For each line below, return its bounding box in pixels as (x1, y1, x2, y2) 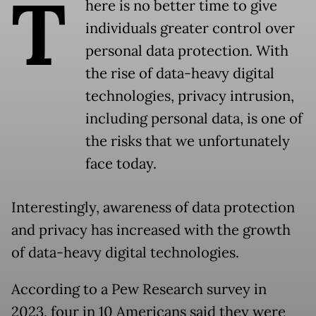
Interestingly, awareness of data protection (11, 198, 295, 217)
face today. (85, 154, 157, 174)
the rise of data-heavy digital (85, 64, 274, 83)
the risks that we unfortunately (85, 132, 290, 151)
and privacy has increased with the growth (11, 221, 291, 240)
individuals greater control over (85, 19, 295, 38)
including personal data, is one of (85, 109, 303, 128)
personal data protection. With (85, 42, 288, 61)
